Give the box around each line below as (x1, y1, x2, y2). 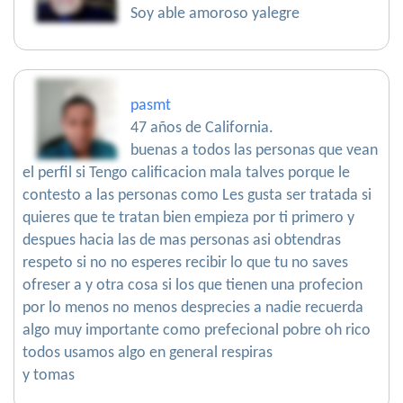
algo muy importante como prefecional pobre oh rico (22, 322, 371, 340)
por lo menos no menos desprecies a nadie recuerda (22, 300, 363, 318)
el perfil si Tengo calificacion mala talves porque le (22, 165, 350, 183)
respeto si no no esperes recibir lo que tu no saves (22, 255, 348, 273)
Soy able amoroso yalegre (130, 5, 300, 23)
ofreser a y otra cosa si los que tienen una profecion (22, 277, 363, 295)
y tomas (22, 367, 75, 385)
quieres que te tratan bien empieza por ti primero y (22, 210, 354, 228)
